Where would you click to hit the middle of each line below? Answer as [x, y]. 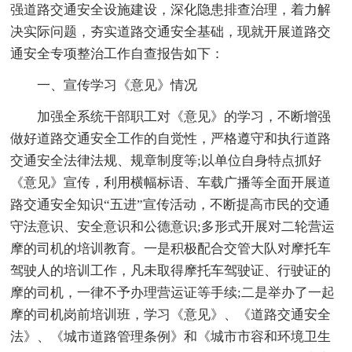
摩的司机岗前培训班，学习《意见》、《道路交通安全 [171, 315]
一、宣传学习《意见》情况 [117, 86]
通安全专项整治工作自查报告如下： [117, 54]
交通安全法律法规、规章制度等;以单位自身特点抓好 [166, 161]
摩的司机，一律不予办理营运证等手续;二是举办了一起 [173, 293]
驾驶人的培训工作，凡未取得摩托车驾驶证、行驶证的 [171, 271]
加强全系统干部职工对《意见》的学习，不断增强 [184, 117]
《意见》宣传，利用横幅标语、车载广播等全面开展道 [171, 183]
